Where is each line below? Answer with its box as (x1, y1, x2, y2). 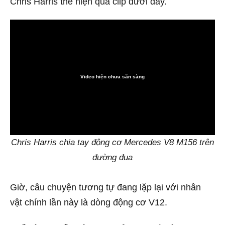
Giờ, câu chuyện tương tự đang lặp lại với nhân (10, 182, 201, 193)
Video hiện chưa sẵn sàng (80, 74, 145, 80)
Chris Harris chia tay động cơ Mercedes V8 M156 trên (11, 137, 214, 147)
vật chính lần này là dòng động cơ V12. (10, 197, 167, 208)
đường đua (92, 152, 133, 162)
